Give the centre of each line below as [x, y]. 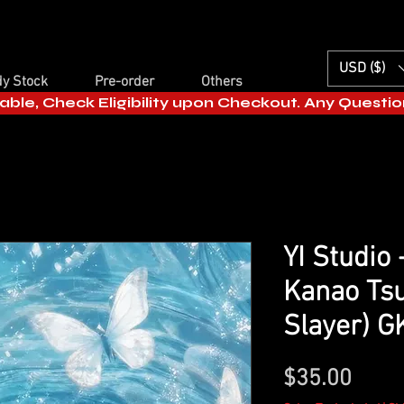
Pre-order [124, 82]
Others [221, 82]
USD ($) [362, 69]
